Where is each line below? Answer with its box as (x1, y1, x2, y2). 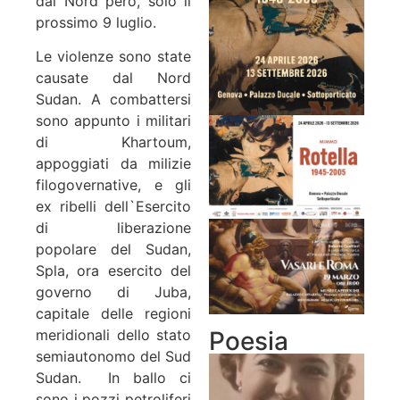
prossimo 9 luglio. (36, 12, 156, 31)
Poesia (209, 325, 288, 356)
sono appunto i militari (36, 112, 191, 130)
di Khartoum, (36, 133, 191, 152)
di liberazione (36, 219, 191, 237)
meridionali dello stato (36, 326, 191, 345)
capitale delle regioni (36, 304, 191, 323)
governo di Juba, (36, 283, 191, 302)
